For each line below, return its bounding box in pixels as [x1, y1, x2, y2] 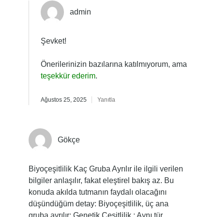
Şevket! [40, 37, 66, 45]
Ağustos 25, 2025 [40, 96, 87, 103]
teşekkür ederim [40, 72, 95, 80]
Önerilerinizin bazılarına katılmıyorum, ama [40, 60, 187, 68]
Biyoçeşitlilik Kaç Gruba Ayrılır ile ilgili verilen [28, 165, 183, 173]
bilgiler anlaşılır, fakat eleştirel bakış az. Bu [28, 176, 174, 185]
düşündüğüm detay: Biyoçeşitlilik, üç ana [28, 200, 169, 208]
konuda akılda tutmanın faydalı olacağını [28, 188, 167, 196]
